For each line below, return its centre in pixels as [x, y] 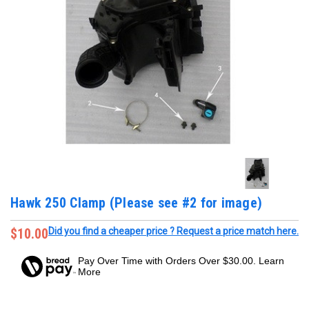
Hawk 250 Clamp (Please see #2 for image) [136, 202]
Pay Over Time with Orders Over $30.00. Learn [181, 261]
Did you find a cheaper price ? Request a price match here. [173, 231]
